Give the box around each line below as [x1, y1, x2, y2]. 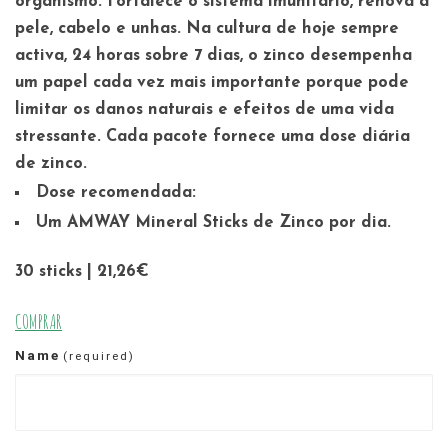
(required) [62, 349, 135, 364]
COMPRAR [15, 309, 62, 335]
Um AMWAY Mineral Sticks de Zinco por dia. [36, 215, 392, 232]
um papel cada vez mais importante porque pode [15, 75, 409, 92]
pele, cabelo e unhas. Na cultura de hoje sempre [15, 21, 399, 38]
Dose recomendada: [36, 185, 197, 202]
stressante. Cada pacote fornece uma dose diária [15, 129, 410, 146]
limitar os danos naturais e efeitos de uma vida [15, 102, 394, 119]
